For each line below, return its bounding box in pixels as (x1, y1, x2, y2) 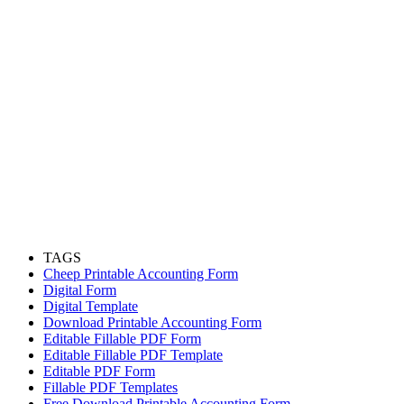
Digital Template (43, 298, 138, 314)
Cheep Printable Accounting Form (43, 265, 238, 281)
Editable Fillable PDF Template (43, 346, 223, 363)
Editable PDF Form (43, 363, 155, 379)
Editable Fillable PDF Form (43, 330, 201, 346)
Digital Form (43, 281, 116, 298)
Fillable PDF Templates (43, 379, 178, 395)
